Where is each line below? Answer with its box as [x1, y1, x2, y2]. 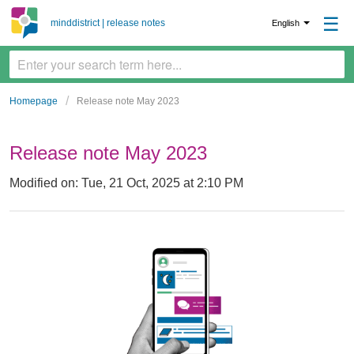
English [272, 18, 299, 28]
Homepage [9, 96, 58, 107]
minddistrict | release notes [51, 17, 165, 28]
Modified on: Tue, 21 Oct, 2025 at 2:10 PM [9, 176, 243, 190]
